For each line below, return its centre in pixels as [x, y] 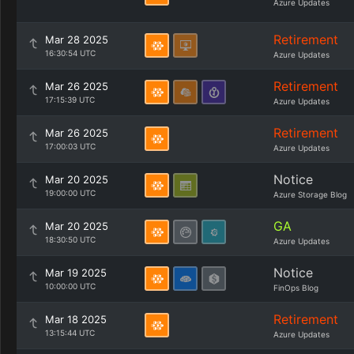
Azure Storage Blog [310, 194]
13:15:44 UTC [70, 333]
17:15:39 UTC [70, 100]
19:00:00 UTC [70, 193]
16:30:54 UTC [70, 53]
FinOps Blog [296, 288]
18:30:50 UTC [70, 239]
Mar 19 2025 [76, 273]
